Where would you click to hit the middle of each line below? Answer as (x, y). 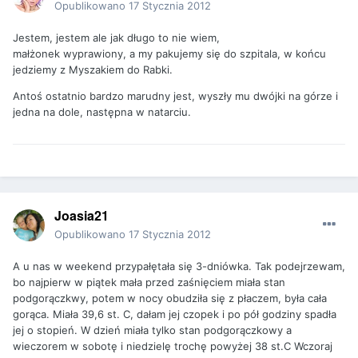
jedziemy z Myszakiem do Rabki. (93, 69)
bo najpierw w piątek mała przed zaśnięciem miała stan (149, 282)
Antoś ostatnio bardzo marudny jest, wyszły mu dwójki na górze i (175, 95)
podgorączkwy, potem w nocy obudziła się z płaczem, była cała (170, 298)
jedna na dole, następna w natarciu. (102, 111)
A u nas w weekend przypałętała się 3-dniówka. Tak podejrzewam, (179, 266)
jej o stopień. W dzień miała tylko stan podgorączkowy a (152, 330)
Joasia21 (82, 215)
